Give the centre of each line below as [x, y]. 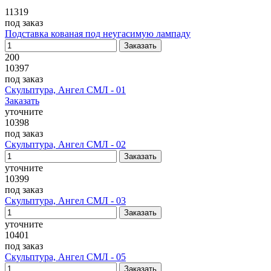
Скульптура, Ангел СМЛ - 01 [65, 90]
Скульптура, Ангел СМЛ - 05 [65, 257]
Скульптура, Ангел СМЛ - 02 [65, 144]
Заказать [22, 101]
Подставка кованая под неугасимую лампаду [98, 34]
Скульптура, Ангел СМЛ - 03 [65, 201]
